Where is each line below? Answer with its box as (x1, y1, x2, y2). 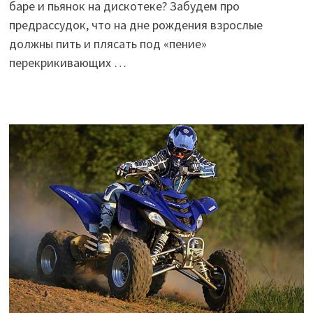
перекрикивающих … (8, 54, 126, 71)
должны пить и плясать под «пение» (8, 36, 207, 52)
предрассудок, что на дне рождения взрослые (8, 17, 263, 34)
